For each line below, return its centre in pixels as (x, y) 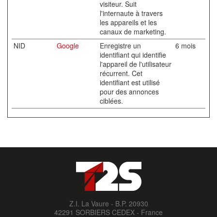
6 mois (186, 46)
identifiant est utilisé (130, 82)
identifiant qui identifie (133, 55)
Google (68, 46)
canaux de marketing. (133, 31)
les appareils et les (128, 22)
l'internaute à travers (131, 13)
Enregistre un (120, 46)
